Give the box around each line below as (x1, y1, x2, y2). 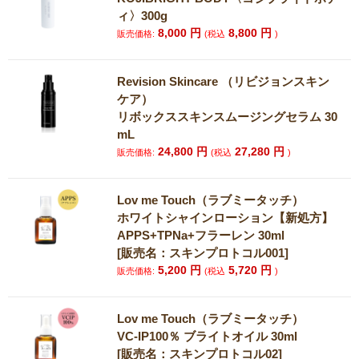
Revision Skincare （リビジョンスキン (117, 75, 330, 88)
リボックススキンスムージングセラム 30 (117, 110, 338, 123)
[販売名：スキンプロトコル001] (117, 246, 289, 260)
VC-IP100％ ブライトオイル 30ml (117, 329, 298, 343)
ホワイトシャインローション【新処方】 (117, 211, 334, 224)
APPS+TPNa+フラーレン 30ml (117, 228, 285, 242)
